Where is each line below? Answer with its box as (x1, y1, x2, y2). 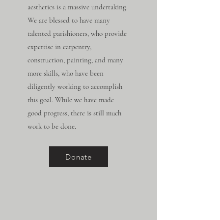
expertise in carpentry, (27, 42, 91, 51)
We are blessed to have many (27, 16, 110, 25)
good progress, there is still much (27, 109, 121, 117)
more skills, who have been (27, 69, 104, 78)
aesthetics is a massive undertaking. (27, 2, 128, 11)
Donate (65, 152, 92, 162)
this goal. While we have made (27, 95, 114, 104)
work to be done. (27, 122, 76, 131)
